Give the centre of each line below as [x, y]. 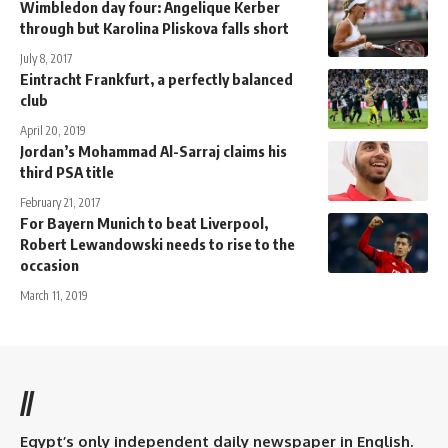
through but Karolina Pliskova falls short [154, 28]
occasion [49, 265]
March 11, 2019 [54, 296]
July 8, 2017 [46, 59]
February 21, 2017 [60, 203]
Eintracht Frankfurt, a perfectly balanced [156, 79]
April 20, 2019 [53, 131]
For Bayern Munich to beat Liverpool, [144, 223]
